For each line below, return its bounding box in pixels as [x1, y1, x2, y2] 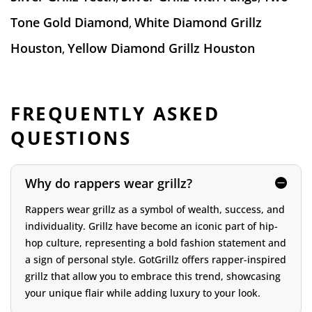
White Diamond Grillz [134, 14, 262, 31]
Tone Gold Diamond [10, 14, 129, 31]
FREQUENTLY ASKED [10, 101, 220, 127]
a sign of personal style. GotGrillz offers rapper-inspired [25, 253, 286, 267]
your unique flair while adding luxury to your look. [25, 286, 260, 300]
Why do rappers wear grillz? [25, 175, 192, 192]
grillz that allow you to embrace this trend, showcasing [25, 270, 281, 283]
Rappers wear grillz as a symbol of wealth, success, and [25, 203, 285, 217]
